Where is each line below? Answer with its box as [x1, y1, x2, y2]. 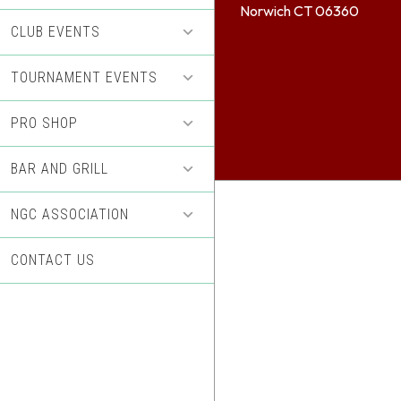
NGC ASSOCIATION [11, 206, 129, 223]
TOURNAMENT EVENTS [11, 69, 158, 86]
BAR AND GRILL [11, 160, 108, 177]
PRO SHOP [11, 115, 78, 132]
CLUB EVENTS [11, 23, 100, 40]
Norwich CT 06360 [239, 2, 359, 20]
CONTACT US [11, 252, 95, 269]
